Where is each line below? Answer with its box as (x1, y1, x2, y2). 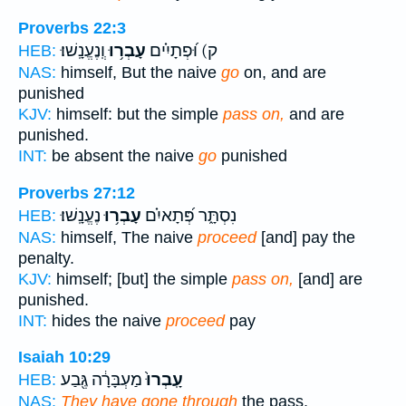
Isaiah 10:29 (18, 348, 111, 367)
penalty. (18, 248, 74, 267)
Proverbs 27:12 (18, 183, 135, 202)
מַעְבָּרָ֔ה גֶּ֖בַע (61, 370, 142, 391)
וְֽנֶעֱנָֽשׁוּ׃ (61, 41, 105, 62)
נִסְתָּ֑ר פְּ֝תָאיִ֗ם (141, 205, 237, 226)
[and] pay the (256, 227, 355, 246)
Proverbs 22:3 (18, 19, 126, 38)
